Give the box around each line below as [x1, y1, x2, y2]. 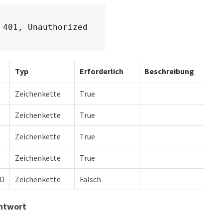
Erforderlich [80, 66, 123, 76]
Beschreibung [144, 66, 194, 76]
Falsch [80, 174, 101, 184]
